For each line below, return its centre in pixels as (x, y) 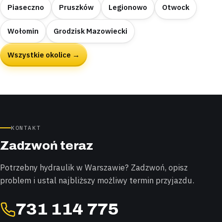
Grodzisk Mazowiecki (90, 31)
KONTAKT (26, 128)
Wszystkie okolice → (44, 55)
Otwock (176, 7)
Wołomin (23, 31)
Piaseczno (26, 7)
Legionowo (128, 7)
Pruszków (76, 7)
